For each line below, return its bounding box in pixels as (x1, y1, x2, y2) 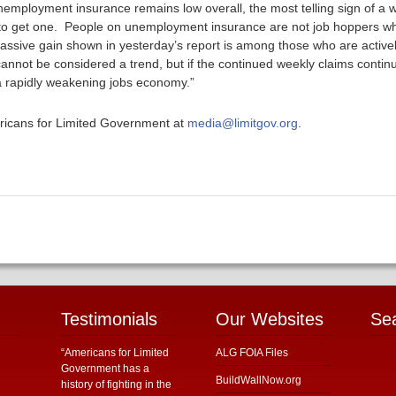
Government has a (61, 362, 149, 375)
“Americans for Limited (61, 346, 169, 359)
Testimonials (61, 309, 157, 329)
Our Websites (216, 309, 324, 329)
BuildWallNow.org (216, 374, 301, 386)
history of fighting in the (61, 378, 171, 391)
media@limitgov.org (187, 116, 298, 130)
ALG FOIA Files (216, 346, 288, 359)
